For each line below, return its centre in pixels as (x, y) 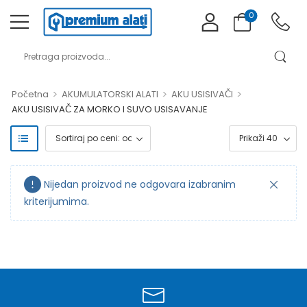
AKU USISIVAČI (202, 94)
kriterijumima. (57, 201)
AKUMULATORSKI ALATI (110, 94)
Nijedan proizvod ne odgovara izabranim (140, 184)
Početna (30, 94)
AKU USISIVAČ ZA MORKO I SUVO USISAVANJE (110, 109)
